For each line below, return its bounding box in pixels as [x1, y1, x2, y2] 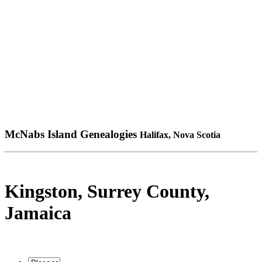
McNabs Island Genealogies [5, 127, 140, 140]
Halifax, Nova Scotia [140, 129, 220, 140]
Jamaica [5, 202, 71, 223]
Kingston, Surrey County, [5, 180, 209, 202]
